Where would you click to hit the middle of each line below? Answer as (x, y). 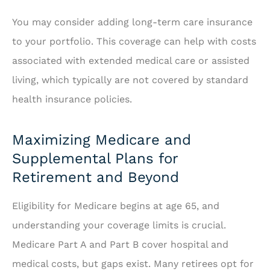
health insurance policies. (74, 99)
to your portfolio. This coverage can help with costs (134, 42)
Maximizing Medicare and (102, 140)
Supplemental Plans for (95, 159)
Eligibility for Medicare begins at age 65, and (116, 206)
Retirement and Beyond (96, 177)
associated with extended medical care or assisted (131, 61)
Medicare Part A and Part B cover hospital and (120, 245)
